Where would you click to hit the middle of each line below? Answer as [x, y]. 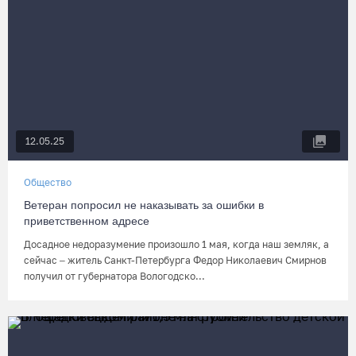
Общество [48, 182]
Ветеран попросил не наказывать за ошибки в [144, 205]
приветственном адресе [87, 221]
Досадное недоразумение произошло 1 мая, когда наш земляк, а [176, 244]
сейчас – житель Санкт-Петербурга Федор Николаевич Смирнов [175, 260]
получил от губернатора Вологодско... [114, 276]
